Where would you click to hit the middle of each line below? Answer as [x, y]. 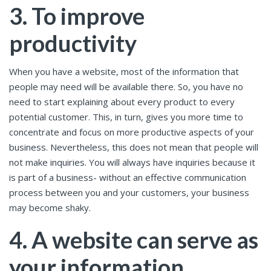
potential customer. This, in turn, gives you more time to [126, 117]
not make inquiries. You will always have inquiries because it [132, 162]
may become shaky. [50, 208]
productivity [73, 43]
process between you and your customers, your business [129, 193]
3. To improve [77, 15]
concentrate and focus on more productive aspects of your [132, 132]
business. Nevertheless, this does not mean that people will [134, 147]
